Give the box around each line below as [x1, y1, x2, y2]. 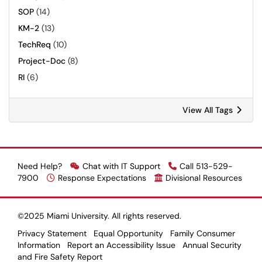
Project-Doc [18, 56, 65, 66]
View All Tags [182, 105, 235, 115]
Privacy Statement [18, 228, 87, 239]
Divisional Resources [166, 173, 242, 183]
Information [18, 240, 60, 250]
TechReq [18, 39, 51, 50]
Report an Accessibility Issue [67, 240, 175, 250]
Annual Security [182, 240, 242, 250]
